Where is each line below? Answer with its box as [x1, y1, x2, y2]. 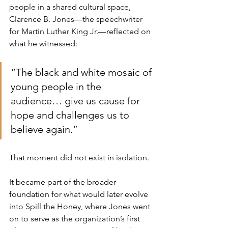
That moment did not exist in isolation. [9, 152, 149, 162]
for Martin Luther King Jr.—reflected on [9, 26, 153, 36]
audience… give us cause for [11, 94, 142, 107]
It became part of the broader [9, 177, 118, 187]
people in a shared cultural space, [9, 2, 133, 12]
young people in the [11, 80, 104, 93]
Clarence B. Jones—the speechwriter [9, 14, 145, 24]
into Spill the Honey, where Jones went [9, 201, 152, 211]
